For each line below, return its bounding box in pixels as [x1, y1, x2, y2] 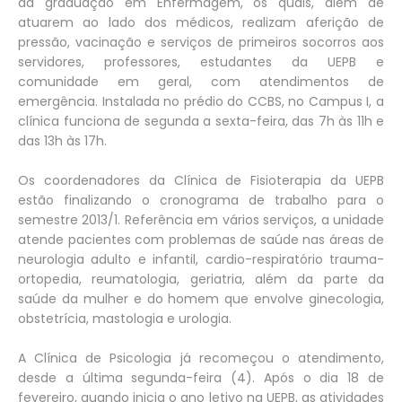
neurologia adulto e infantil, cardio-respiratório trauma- [18, 250, 384, 268]
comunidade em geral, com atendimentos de [18, 73, 384, 91]
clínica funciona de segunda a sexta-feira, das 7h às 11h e [18, 112, 384, 130]
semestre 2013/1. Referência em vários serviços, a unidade [18, 211, 384, 229]
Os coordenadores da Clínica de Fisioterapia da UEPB [18, 171, 384, 189]
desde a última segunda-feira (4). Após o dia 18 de [18, 369, 384, 387]
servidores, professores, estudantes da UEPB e [18, 53, 384, 71]
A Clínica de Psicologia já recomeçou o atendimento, [18, 349, 384, 367]
